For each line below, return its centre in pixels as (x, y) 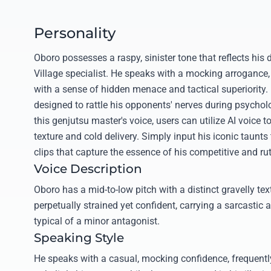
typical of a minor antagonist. (97, 221)
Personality (75, 33)
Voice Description (88, 169)
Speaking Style (79, 238)
